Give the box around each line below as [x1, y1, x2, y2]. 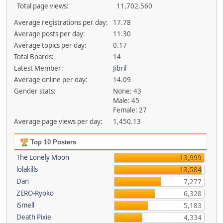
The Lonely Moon [16, 153, 69, 162]
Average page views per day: [13, 117, 103, 126]
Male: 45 [113, 96, 140, 105]
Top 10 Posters [28, 138, 76, 146]
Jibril [113, 64, 127, 73]
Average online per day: [13, 75, 88, 84]
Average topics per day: [13, 41, 87, 50]
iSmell [16, 201, 34, 210]
